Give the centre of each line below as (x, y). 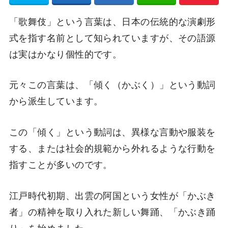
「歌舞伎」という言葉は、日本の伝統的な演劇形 (112, 21)
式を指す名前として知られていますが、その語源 (112, 37)
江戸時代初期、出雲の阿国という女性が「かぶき (112, 195)
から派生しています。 (56, 101)
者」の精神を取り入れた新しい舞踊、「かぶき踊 (112, 211)
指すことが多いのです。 (61, 164)
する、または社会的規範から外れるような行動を (112, 148)
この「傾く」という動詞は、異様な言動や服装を (112, 132)
